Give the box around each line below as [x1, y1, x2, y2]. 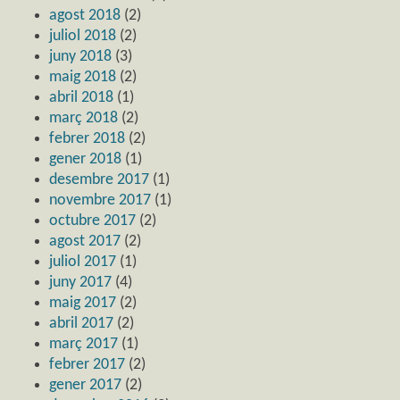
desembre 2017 [49, 171, 149, 188]
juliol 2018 [49, 27, 116, 45]
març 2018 [49, 109, 118, 127]
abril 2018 [49, 88, 113, 106]
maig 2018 [49, 68, 116, 86]
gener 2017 [49, 376, 121, 394]
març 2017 [49, 335, 118, 353]
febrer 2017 [49, 355, 125, 373]
